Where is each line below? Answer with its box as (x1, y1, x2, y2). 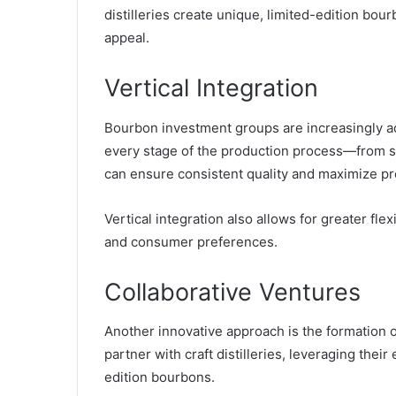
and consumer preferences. (104, 232, 278, 250)
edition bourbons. (104, 369, 218, 386)
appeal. (104, 29, 149, 47)
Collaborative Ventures (104, 277, 361, 307)
